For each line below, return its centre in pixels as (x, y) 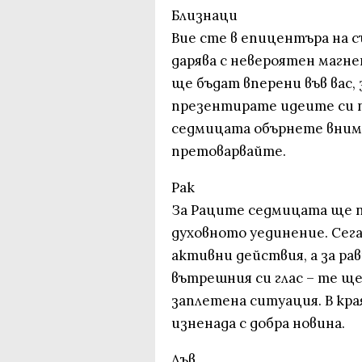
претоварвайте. (229, 151)
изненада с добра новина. (258, 323)
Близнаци (204, 15)
